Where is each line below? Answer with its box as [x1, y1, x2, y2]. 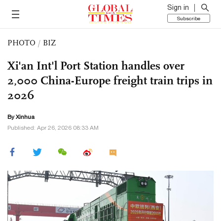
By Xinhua [7, 113, 35, 120]
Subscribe [177, 15, 200, 21]
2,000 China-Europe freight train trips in [7, 73, 213, 88]
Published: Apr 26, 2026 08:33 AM [7, 124, 99, 131]
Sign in [167, 3, 189, 11]
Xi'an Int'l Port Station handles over [7, 58, 184, 73]
